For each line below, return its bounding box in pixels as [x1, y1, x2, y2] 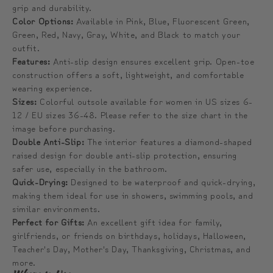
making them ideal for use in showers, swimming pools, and [12, 188, 253, 201]
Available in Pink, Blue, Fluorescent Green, [73, 13, 250, 27]
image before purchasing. [12, 121, 116, 134]
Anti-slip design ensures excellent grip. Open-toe [50, 54, 255, 67]
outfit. [12, 40, 40, 54]
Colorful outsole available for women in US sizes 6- [37, 94, 253, 107]
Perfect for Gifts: [12, 214, 85, 228]
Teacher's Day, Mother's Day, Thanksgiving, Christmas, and [12, 241, 251, 255]
